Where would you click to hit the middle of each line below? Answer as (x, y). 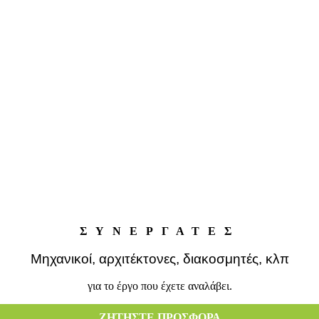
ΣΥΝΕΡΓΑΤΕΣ (159, 231)
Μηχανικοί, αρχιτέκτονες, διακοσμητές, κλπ (159, 258)
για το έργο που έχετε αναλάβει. (159, 286)
